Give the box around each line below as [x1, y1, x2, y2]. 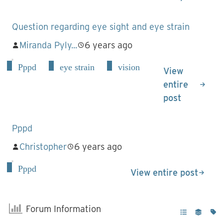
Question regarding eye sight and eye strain [12, 21, 190, 32]
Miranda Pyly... [19, 40, 77, 50]
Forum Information [26, 204, 102, 214]
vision [118, 62, 140, 72]
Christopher [19, 141, 67, 152]
